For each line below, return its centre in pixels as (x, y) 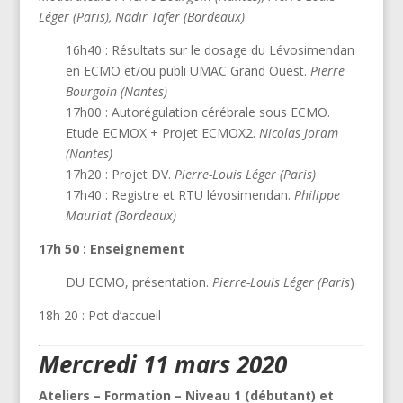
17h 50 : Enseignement (111, 248)
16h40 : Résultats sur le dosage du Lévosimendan (210, 49)
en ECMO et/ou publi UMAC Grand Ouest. (188, 70)
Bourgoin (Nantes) (116, 91)
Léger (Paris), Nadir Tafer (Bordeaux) (141, 16)
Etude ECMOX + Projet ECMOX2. (162, 132)
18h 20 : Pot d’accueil (99, 315)
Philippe (317, 194)
